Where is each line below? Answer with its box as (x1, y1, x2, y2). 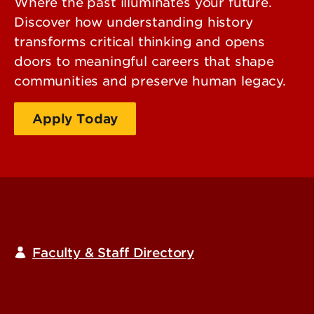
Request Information (14, 135, 136, 149)
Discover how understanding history (14, 15, 253, 30)
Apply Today (32, 111, 118, 127)
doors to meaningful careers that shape (14, 54, 274, 69)
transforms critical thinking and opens (14, 34, 265, 50)
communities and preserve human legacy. (14, 74, 286, 89)
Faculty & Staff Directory (32, 245, 195, 260)
